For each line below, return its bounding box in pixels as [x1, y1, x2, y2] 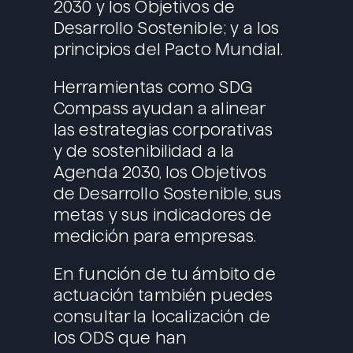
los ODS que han [53, 329, 188, 347]
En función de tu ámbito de [53, 265, 276, 284]
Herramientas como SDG [53, 78, 252, 97]
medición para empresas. [53, 227, 257, 246]
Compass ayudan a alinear [53, 99, 266, 118]
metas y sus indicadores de [53, 206, 272, 225]
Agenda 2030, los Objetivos [53, 163, 266, 182]
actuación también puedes [53, 286, 273, 305]
